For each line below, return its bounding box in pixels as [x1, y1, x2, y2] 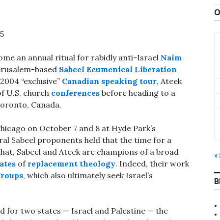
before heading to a [100, 88, 175, 98]
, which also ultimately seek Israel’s [23, 170, 153, 181]
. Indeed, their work [115, 159, 189, 169]
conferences [51, 88, 100, 98]
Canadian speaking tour [62, 76, 157, 86]
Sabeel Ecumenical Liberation [59, 64, 177, 75]
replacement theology [27, 159, 115, 169]
